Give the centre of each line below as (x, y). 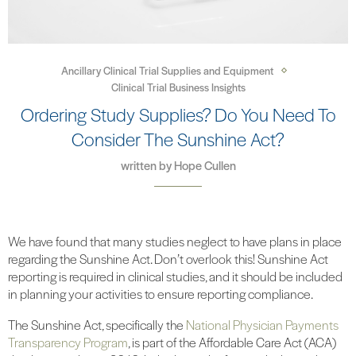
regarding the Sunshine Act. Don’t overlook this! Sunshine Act (168, 259)
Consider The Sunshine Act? (178, 139)
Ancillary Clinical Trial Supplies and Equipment (167, 71)
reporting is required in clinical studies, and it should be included (175, 277)
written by (147, 165)
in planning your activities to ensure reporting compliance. (161, 294)
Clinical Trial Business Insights (178, 87)
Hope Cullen (205, 165)
